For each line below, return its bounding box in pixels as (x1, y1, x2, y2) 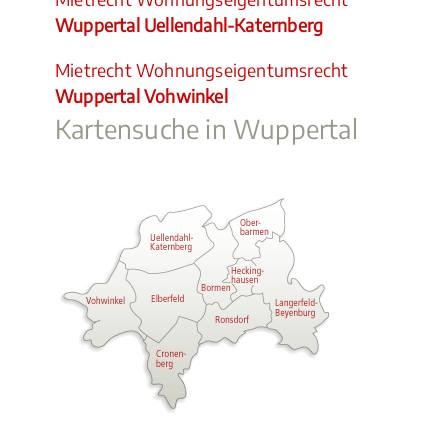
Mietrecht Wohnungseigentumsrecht (55, 59, 349, 81)
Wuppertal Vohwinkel (55, 85, 228, 107)
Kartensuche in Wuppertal (55, 112, 358, 145)
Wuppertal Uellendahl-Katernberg (55, 14, 324, 36)
